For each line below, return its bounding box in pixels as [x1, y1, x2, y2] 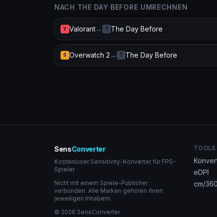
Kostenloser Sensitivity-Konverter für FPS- [54, 158, 176, 165]
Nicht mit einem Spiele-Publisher [54, 179, 148, 186]
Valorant [69, 25, 95, 33]
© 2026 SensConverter [54, 208, 120, 216]
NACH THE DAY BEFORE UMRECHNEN [54, 3, 188, 11]
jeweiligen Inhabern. [54, 195, 111, 202]
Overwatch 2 [69, 51, 110, 59]
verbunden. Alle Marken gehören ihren [54, 187, 163, 194]
